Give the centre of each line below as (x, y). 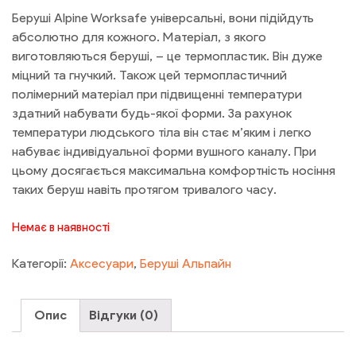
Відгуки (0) (124, 315)
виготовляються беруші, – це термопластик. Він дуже (167, 56)
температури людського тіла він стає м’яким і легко (162, 133)
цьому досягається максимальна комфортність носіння (174, 171)
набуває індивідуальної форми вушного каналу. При (164, 152)
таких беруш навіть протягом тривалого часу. (144, 190)
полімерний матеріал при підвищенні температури (157, 95)
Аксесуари (102, 263)
